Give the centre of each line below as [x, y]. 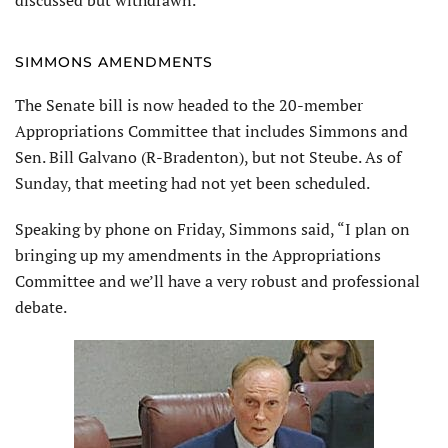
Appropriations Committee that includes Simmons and [211, 130]
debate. [41, 306]
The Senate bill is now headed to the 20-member [189, 104]
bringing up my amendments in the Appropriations [198, 254]
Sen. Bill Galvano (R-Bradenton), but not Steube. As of [208, 156]
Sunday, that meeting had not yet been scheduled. [192, 182]
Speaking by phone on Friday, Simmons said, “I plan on [212, 228]
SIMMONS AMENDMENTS [114, 61]
